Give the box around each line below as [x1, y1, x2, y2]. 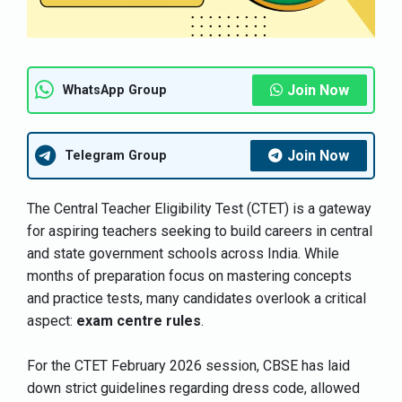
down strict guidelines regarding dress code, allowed [27, 379, 360, 397]
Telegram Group [65, 147, 167, 163]
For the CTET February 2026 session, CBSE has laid [27, 356, 350, 374]
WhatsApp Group [63, 82, 167, 98]
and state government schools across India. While [27, 244, 339, 262]
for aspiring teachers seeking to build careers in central [27, 222, 372, 240]
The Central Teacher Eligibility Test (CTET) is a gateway [27, 199, 371, 217]
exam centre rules [76, 311, 201, 329]
